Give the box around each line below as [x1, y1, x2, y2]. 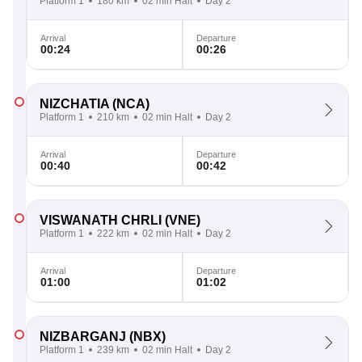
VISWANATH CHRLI [40, 213, 162, 227]
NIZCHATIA [40, 97, 109, 111]
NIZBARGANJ [40, 330, 126, 343]
